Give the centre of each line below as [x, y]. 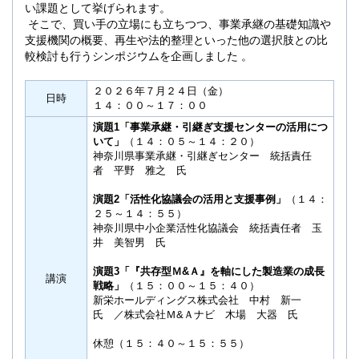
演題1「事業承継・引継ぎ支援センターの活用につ [210, 127]
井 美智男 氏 [129, 243]
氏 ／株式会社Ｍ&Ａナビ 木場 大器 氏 [196, 315]
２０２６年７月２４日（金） [161, 91]
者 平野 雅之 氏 [140, 171]
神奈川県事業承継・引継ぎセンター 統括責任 [202, 156]
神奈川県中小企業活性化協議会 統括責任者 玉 [208, 228]
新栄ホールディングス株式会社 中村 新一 [202, 301]
